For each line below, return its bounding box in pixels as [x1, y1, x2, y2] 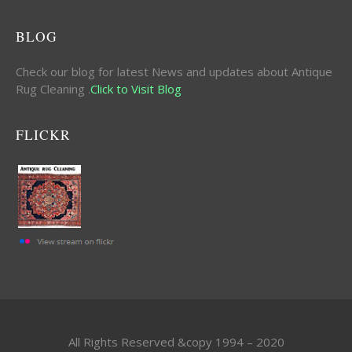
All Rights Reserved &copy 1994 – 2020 [68, 334, 284, 350]
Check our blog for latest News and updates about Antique [16, 64, 332, 80]
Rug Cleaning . [16, 81, 90, 97]
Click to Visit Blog [90, 81, 185, 97]
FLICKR [16, 126, 71, 145]
